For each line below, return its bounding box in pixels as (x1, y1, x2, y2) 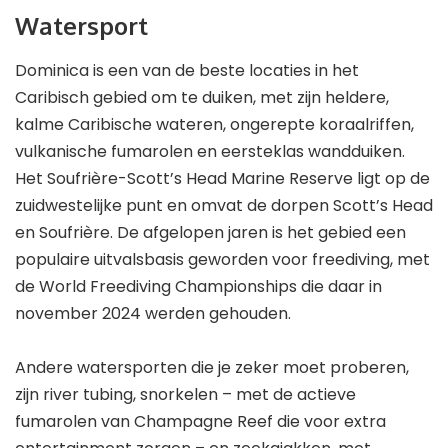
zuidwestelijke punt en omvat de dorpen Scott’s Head (15, 193, 433, 217)
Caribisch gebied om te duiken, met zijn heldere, (15, 85, 389, 109)
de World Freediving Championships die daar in (15, 274, 382, 298)
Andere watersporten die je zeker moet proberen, (15, 355, 409, 379)
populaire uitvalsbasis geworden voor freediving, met (15, 247, 430, 271)
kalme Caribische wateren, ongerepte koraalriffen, (15, 112, 414, 136)
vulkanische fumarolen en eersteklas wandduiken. (15, 139, 405, 163)
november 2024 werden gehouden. (15, 301, 291, 325)
